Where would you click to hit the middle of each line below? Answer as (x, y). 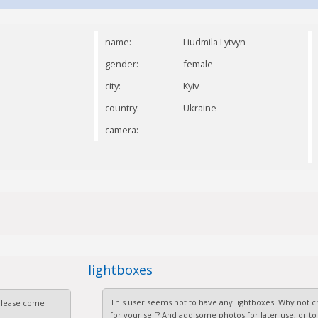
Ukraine (199, 108)
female (198, 64)
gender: (121, 64)
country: (122, 108)
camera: (121, 130)
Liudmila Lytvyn (214, 42)
